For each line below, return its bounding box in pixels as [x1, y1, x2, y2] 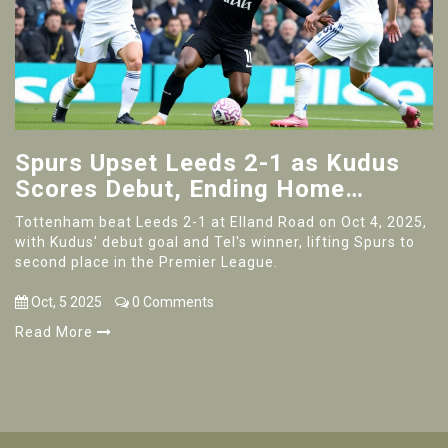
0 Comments [129, 294, 214, 311]
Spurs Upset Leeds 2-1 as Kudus [15, 149, 400, 178]
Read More [15, 324, 97, 341]
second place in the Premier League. [15, 254, 278, 271]
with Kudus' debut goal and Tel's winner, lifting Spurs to [15, 234, 415, 251]
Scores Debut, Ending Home [15, 175, 345, 204]
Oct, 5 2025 [28, 294, 102, 311]
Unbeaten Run [15, 201, 177, 230]
